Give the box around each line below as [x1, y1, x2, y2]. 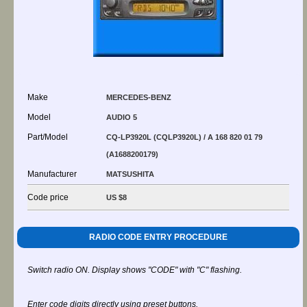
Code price [27, 193, 69, 202]
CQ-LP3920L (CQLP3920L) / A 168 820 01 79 [106, 133, 262, 141]
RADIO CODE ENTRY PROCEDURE [89, 232, 228, 242]
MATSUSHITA [106, 170, 154, 178]
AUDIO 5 [106, 113, 137, 121]
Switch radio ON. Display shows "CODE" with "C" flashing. [27, 265, 242, 275]
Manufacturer [27, 169, 77, 179]
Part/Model [27, 132, 68, 142]
